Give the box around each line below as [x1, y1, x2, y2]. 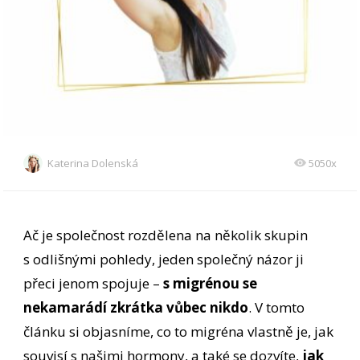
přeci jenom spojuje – [23, 274, 164, 293]
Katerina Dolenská [47, 156, 139, 171]
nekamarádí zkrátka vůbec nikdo [23, 298, 249, 317]
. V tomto [248, 298, 305, 317]
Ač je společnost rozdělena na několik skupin [23, 226, 309, 245]
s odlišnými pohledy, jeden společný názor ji [23, 250, 305, 269]
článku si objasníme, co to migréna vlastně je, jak [23, 322, 334, 342]
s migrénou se [163, 274, 258, 293]
